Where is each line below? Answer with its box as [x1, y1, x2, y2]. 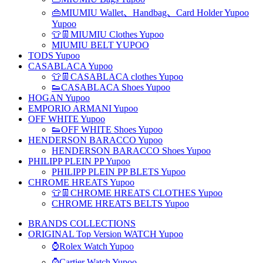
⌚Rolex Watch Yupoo [52, 241, 134, 251]
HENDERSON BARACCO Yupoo [28, 135, 163, 145]
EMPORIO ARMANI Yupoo [28, 103, 138, 113]
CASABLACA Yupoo [28, 61, 113, 71]
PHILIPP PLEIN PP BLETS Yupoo [52, 167, 186, 177]
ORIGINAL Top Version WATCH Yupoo [28, 229, 183, 239]
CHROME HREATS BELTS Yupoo [52, 198, 189, 208]
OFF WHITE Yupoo [28, 114, 105, 124]
